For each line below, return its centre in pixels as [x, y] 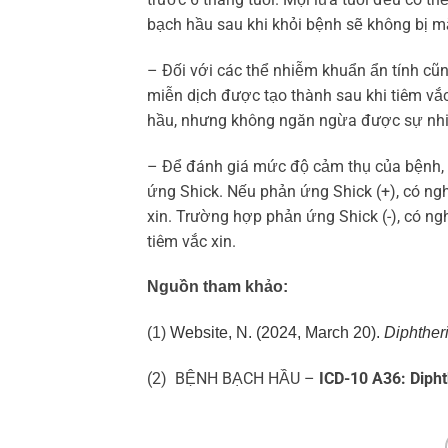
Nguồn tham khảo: [219, 287]
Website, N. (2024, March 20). [277, 333]
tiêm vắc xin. [191, 241]
